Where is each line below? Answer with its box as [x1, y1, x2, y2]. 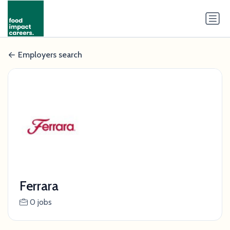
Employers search [18, 50, 82, 60]
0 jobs [29, 197, 52, 207]
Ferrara [19, 178, 59, 194]
